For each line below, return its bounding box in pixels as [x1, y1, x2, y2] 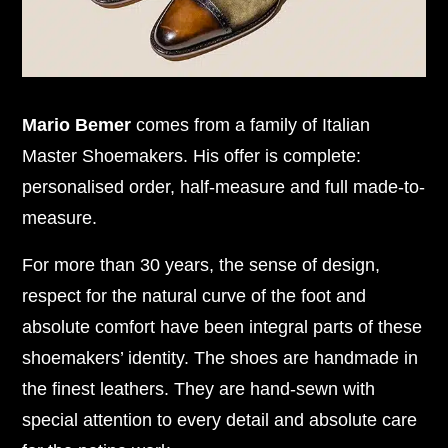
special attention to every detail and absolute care [22, 409, 418, 431]
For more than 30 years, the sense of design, [22, 254, 381, 276]
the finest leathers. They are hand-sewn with [22, 378, 376, 400]
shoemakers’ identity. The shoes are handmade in [22, 347, 419, 369]
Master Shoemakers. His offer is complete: [22, 145, 362, 167]
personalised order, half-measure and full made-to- [22, 176, 426, 198]
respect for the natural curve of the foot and [22, 285, 367, 307]
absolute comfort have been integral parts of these [22, 316, 423, 338]
